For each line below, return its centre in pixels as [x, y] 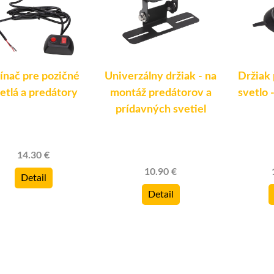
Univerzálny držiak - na [161, 76]
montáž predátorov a [161, 93]
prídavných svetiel [161, 109]
